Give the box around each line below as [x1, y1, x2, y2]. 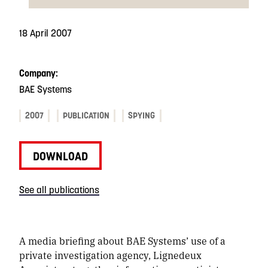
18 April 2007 [19, 27, 72, 39]
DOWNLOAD [33, 148, 89, 163]
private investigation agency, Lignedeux [19, 248, 202, 263]
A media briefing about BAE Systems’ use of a [19, 234, 226, 248]
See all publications [19, 184, 99, 196]
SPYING [128, 110, 156, 121]
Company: [19, 67, 58, 80]
